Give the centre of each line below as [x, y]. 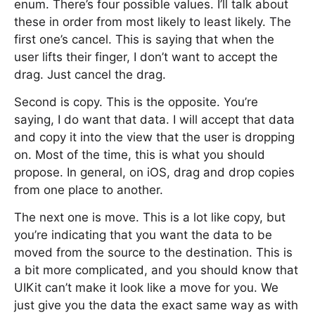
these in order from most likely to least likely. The [153, 22]
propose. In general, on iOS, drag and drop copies [154, 172]
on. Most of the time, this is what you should [140, 155]
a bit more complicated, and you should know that [156, 270]
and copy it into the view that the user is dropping [154, 137]
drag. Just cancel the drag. [90, 75]
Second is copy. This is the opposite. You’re [136, 102]
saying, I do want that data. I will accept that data [154, 120]
